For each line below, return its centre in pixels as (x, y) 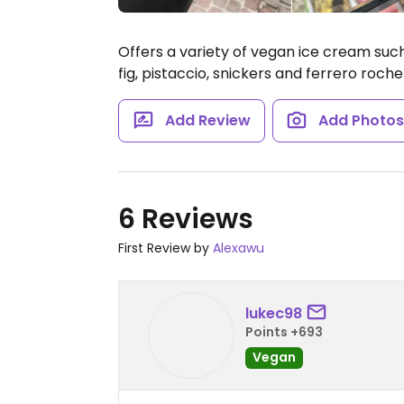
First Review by (165, 248)
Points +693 (284, 331)
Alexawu (239, 248)
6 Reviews (186, 219)
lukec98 (274, 313)
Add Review (207, 120)
